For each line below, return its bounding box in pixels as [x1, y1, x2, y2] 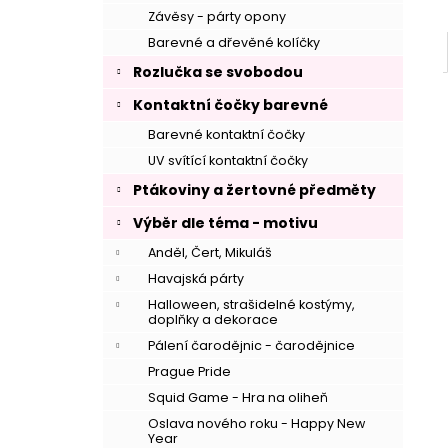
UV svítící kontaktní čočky [148, 152, 308, 169]
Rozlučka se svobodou [133, 62, 303, 82]
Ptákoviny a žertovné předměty [133, 180, 376, 200]
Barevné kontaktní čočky [148, 126, 305, 143]
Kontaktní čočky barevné [133, 95, 328, 115]
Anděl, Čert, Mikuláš [148, 244, 272, 261]
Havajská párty [148, 270, 244, 287]
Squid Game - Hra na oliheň [148, 389, 328, 406]
